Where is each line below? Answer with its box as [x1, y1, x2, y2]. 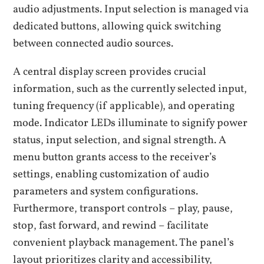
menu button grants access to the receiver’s [13, 149, 217, 165]
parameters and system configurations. [13, 183, 199, 199]
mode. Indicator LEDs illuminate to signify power [13, 115, 248, 131]
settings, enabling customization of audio [13, 166, 210, 182]
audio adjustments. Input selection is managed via [13, 2, 249, 18]
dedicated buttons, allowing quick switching [13, 19, 222, 35]
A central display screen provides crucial [13, 64, 207, 80]
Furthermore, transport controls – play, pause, [13, 200, 233, 216]
